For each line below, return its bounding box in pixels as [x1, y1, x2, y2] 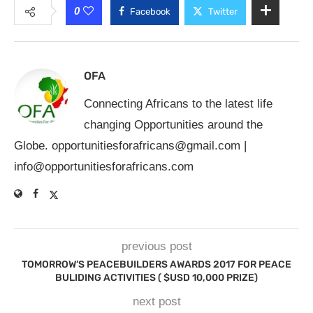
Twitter [208, 6, 238, 17]
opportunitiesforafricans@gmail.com [52, 139, 240, 152]
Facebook [130, 6, 170, 17]
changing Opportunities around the [84, 118, 263, 131]
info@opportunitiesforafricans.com [14, 160, 194, 173]
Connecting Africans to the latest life [84, 97, 272, 110]
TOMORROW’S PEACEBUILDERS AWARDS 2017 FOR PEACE [22, 259, 291, 270]
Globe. [14, 139, 52, 152]
